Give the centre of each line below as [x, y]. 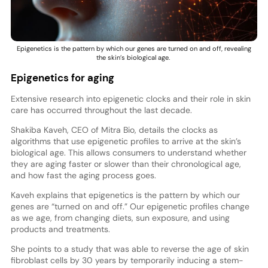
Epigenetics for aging [62, 77]
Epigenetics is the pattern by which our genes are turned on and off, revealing [134, 48]
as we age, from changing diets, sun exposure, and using [120, 218]
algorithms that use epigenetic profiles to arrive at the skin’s [126, 141]
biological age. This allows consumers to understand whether [128, 153]
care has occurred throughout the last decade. [101, 110]
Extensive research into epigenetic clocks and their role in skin [130, 99]
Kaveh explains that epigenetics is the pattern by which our [125, 195]
